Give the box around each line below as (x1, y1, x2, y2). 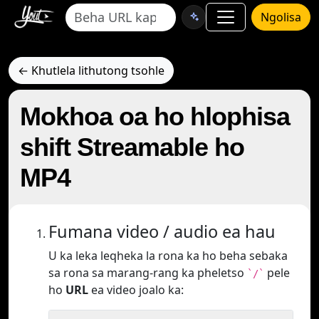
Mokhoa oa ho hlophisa (20, 102, 290, 131)
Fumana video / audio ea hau (48, 220, 276, 243)
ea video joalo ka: (88, 282, 184, 298)
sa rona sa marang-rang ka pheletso (48, 265, 247, 281)
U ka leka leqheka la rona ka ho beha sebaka (48, 248, 288, 263)
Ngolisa (261, 9, 301, 25)
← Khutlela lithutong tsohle (18, 63, 164, 78)
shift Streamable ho (20, 132, 244, 162)
